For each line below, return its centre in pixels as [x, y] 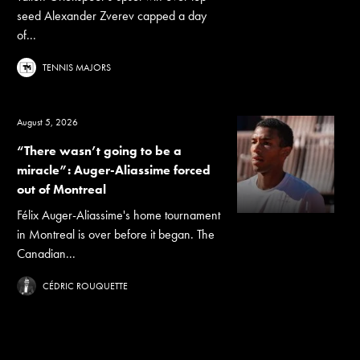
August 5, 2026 [48, 122]
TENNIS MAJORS [77, 67]
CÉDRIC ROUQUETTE [86, 286]
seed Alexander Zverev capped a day [112, 16]
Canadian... [47, 254]
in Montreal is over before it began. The [116, 234]
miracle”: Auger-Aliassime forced [114, 170]
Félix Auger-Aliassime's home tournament [119, 215]
